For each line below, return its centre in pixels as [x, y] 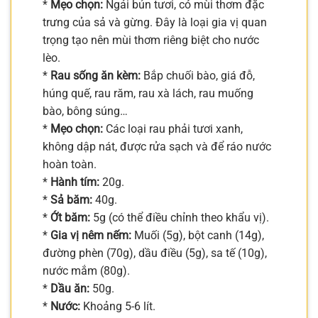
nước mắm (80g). [86, 270]
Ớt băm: [70, 217]
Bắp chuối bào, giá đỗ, [198, 75]
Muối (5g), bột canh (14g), [198, 235]
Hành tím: [75, 182]
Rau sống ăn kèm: [95, 75]
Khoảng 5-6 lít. [118, 306]
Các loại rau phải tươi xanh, [173, 128]
